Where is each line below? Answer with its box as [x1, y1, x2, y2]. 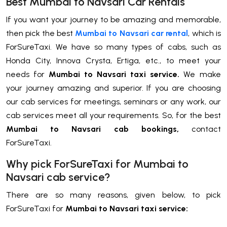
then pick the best [6, 28, 75, 38]
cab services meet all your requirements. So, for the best [6, 110, 221, 120]
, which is [188, 28, 221, 38]
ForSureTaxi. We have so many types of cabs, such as [6, 42, 221, 52]
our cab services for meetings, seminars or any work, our [6, 96, 221, 106]
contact [192, 124, 221, 134]
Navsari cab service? [6, 170, 110, 184]
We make [183, 69, 221, 79]
